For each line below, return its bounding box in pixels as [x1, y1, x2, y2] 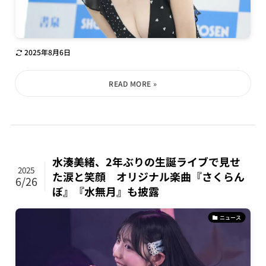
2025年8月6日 [24, 46, 71, 57]
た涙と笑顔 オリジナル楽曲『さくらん [52, 168, 245, 184]
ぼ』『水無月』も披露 [52, 183, 160, 199]
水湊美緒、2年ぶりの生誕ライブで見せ [52, 153, 241, 169]
